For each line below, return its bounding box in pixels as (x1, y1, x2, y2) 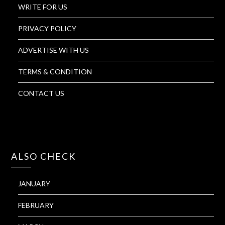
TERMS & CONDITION (18, 67, 92, 76)
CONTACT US (18, 89, 65, 98)
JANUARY (18, 179, 51, 188)
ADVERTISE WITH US (18, 46, 89, 55)
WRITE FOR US (18, 3, 68, 12)
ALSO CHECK (11, 151, 76, 162)
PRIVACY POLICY (18, 24, 77, 33)
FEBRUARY (18, 201, 54, 210)
